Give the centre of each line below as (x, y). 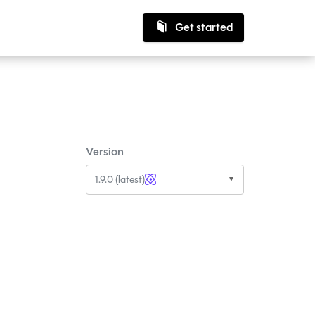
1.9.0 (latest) (120, 179)
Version (105, 151)
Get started (204, 27)
